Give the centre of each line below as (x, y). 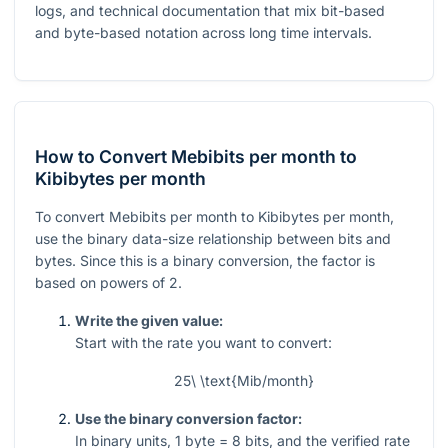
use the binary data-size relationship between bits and (213, 239)
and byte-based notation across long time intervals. (203, 33)
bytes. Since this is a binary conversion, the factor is (205, 261)
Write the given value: (149, 321)
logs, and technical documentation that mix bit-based (210, 11)
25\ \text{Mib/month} (244, 381)
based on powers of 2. (108, 283)
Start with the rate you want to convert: (203, 343)
